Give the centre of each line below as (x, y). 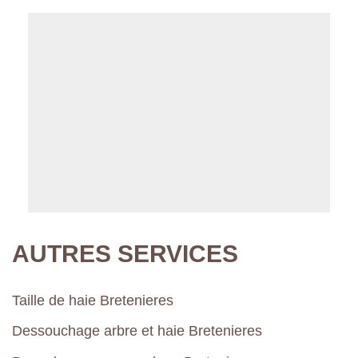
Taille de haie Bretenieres (93, 300)
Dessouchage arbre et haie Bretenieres (137, 331)
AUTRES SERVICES (125, 253)
